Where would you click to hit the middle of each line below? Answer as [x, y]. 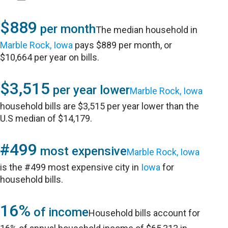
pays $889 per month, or [123, 45]
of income [60, 212]
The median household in [147, 30]
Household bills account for [145, 213]
